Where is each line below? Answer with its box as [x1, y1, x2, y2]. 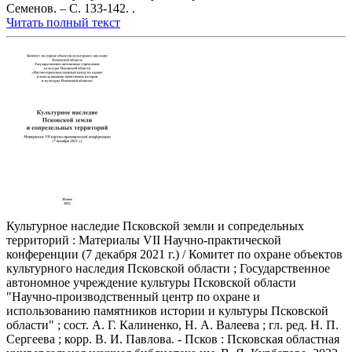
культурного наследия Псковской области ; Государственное [6, 262, 330, 276]
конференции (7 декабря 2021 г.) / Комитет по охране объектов [6, 247, 343, 262]
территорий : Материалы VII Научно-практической [6, 233, 281, 247]
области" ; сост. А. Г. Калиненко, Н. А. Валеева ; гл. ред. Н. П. [6, 318, 339, 332]
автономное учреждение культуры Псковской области [6, 276, 296, 290]
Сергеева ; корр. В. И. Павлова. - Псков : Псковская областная [6, 332, 339, 346]
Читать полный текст [6, 16, 120, 30]
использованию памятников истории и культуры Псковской [6, 304, 328, 318]
